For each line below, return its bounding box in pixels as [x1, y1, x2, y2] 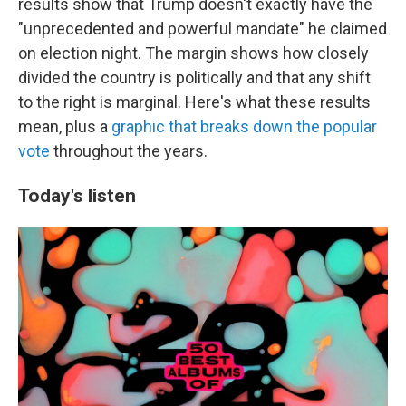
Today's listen [18, 184, 136, 207]
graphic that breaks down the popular [111, 117, 377, 136]
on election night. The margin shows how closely [18, 43, 369, 63]
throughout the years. [50, 141, 208, 160]
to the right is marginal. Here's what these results [18, 92, 371, 111]
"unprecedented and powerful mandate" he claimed [18, 19, 387, 38]
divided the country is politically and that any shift [18, 68, 371, 87]
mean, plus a [18, 117, 111, 136]
